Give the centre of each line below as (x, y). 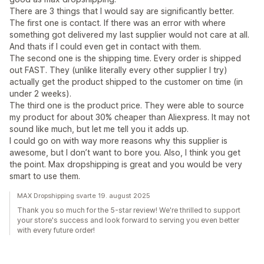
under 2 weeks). (40, 93)
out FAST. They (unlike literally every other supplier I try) (118, 70)
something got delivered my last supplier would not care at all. (129, 34)
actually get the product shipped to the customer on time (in (126, 82)
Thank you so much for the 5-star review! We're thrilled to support (129, 210)
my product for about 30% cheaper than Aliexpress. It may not (130, 117)
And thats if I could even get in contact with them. (105, 46)
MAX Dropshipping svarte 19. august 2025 (84, 196)
